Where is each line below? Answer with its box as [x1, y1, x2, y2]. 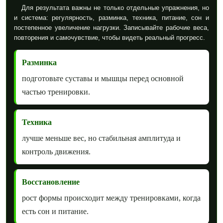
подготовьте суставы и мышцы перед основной [22, 74, 184, 83]
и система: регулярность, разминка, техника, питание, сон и [14, 13, 209, 21]
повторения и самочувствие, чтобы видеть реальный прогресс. [14, 33, 205, 41]
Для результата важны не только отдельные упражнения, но [21, 3, 209, 11]
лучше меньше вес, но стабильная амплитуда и [22, 133, 181, 142]
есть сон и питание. [22, 207, 89, 216]
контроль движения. [22, 147, 91, 156]
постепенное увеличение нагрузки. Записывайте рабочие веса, [14, 23, 209, 31]
